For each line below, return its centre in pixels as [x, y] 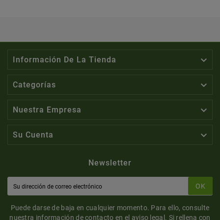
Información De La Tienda [65, 59]
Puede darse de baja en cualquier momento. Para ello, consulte [110, 207]
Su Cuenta [33, 135]
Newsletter [110, 163]
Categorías [34, 84]
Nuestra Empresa [47, 110]
